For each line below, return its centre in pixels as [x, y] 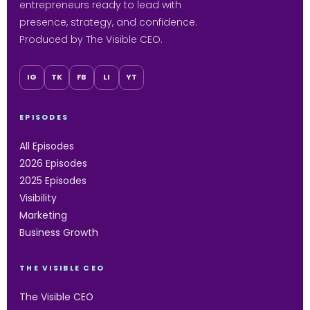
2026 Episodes [53, 163]
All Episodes [47, 146]
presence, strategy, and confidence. [108, 22]
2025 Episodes [53, 180]
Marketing [43, 215]
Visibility [38, 198]
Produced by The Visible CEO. [91, 39]
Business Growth [59, 232]
